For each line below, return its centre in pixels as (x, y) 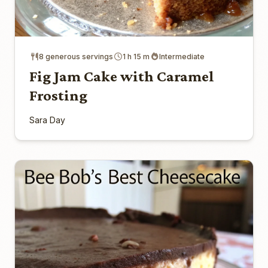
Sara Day (47, 120)
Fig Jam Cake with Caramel (122, 77)
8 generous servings (76, 57)
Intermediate (182, 57)
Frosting (58, 96)
